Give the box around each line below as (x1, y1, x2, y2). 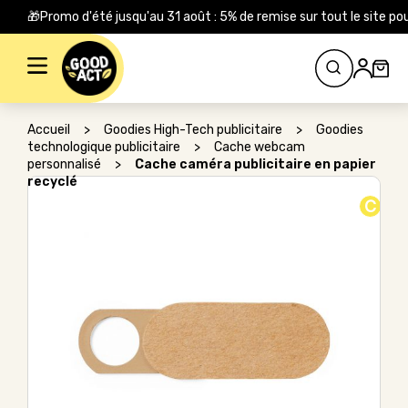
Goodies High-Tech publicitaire (104, 122, 282, 138)
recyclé (27, 174, 77, 189)
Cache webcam (214, 139, 305, 155)
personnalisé (27, 157, 101, 172)
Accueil (27, 122, 70, 138)
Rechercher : (16, 38, 90, 54)
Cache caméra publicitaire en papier (135, 157, 376, 172)
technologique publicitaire (27, 139, 180, 155)
